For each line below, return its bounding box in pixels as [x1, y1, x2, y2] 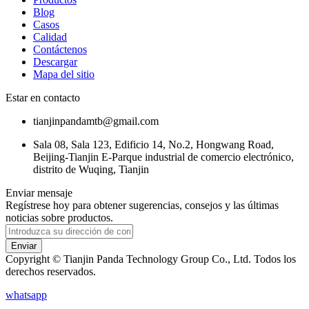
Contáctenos [33, 43, 87, 55]
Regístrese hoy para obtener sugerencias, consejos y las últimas [6, 199, 279, 211]
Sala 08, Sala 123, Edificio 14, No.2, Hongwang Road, [33, 138, 274, 150]
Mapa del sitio [33, 68, 94, 80]
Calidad [33, 30, 67, 43]
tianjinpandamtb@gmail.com [33, 114, 159, 127]
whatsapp [6, 288, 47, 301]
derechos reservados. [6, 265, 96, 277]
